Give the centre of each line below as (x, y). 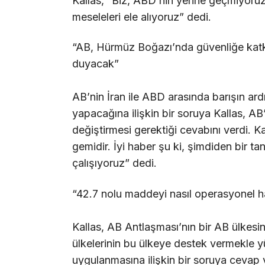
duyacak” (96, 64)
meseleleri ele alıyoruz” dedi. (142, 17)
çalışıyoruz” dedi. (114, 163)
